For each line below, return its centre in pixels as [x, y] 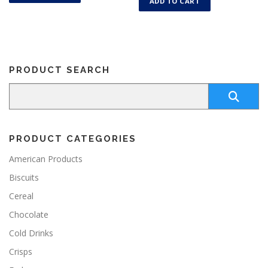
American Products [46, 159]
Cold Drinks [31, 233]
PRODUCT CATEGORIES [73, 139]
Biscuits [24, 178]
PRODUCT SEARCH [60, 70]
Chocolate [29, 215]
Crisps [21, 252]
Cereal [21, 196]
